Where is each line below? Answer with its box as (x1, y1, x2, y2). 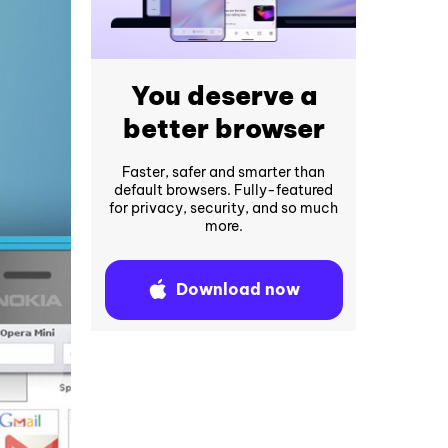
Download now (175, 279, 300, 300)
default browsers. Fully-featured (114, 180, 334, 199)
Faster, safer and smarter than (122, 162, 326, 181)
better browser (122, 111, 325, 145)
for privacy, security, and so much (109, 198, 339, 217)
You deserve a (130, 78, 317, 112)
